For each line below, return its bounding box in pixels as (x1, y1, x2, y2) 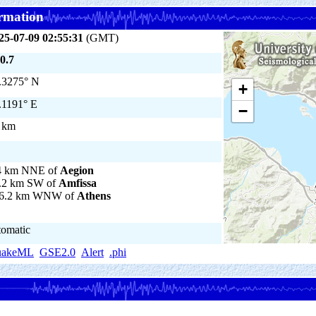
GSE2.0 (39, 246, 75, 258)
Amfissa (59, 177, 97, 189)
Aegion (60, 164, 94, 176)
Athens (77, 190, 111, 202)
